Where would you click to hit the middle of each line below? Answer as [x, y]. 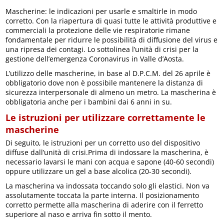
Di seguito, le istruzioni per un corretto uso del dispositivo [103, 142]
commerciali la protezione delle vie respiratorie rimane [98, 30]
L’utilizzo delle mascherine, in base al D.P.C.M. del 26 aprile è [108, 73]
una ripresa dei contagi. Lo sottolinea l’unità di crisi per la [102, 49]
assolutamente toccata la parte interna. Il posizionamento [102, 195]
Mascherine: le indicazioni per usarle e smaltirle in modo [101, 11]
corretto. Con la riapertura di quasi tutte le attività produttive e [111, 20]
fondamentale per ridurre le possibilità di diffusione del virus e [112, 39]
